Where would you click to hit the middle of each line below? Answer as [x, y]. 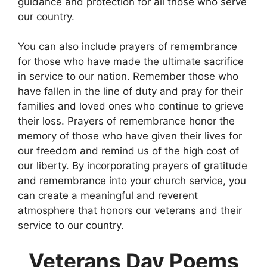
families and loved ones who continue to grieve [131, 106]
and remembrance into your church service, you [132, 181]
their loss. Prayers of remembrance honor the [126, 121]
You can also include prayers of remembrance [128, 47]
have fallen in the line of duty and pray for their [130, 91]
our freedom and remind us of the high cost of [128, 151]
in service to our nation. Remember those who [128, 77]
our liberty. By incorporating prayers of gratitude [133, 166]
